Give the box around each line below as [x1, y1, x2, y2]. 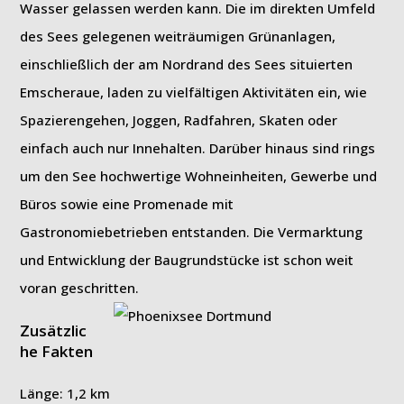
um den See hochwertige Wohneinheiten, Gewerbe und [20, 167, 378, 185]
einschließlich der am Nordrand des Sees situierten [20, 55, 353, 73]
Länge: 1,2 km [20, 384, 111, 402]
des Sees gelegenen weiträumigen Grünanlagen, [20, 27, 336, 45]
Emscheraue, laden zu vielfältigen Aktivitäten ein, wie [20, 83, 368, 101]
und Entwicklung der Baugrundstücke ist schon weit [20, 251, 354, 269]
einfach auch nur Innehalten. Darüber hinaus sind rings [20, 139, 376, 157]
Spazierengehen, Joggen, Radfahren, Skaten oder [20, 111, 338, 129]
